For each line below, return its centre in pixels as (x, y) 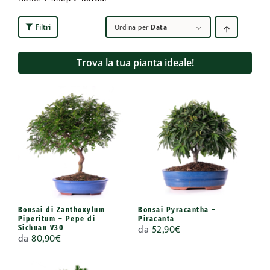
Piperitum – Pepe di (57, 218)
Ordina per (133, 27)
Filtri (43, 27)
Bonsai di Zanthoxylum (61, 209)
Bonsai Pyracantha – (177, 209)
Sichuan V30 (41, 228)
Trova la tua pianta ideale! (135, 62)
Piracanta (156, 218)
